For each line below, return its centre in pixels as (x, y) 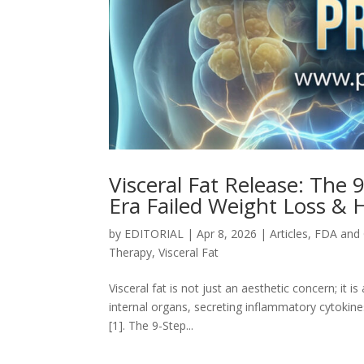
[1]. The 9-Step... (152, 325)
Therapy (131, 252)
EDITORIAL (154, 233)
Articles (289, 233)
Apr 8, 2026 (227, 233)
